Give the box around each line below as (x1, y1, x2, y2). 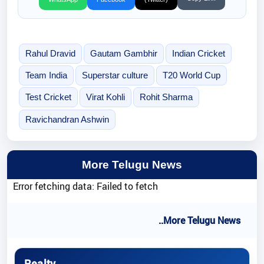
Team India (25, 70, 67, 81)
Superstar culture (81, 70, 148, 81)
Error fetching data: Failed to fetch (13, 180, 158, 193)
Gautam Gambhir (90, 48, 157, 59)
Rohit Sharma (139, 92, 193, 103)
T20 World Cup (162, 70, 220, 81)
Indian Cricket (171, 48, 225, 59)
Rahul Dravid (25, 48, 75, 59)
